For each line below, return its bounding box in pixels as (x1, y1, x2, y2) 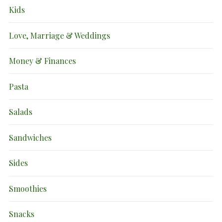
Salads (9, 107, 32, 117)
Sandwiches (9, 132, 52, 143)
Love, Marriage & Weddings (9, 30, 110, 41)
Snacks (9, 209, 34, 220)
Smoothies (9, 183, 47, 194)
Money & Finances (9, 55, 76, 66)
